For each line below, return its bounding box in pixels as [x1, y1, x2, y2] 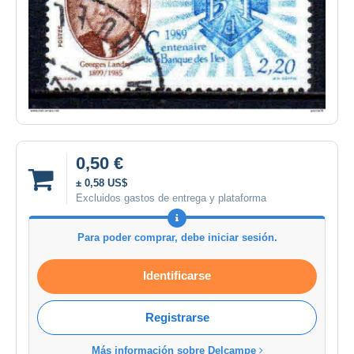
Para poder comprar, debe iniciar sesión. [77, 232, 277, 244]
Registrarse [145, 311, 209, 325]
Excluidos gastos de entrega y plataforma [76, 192, 266, 205]
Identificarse [143, 269, 211, 283]
